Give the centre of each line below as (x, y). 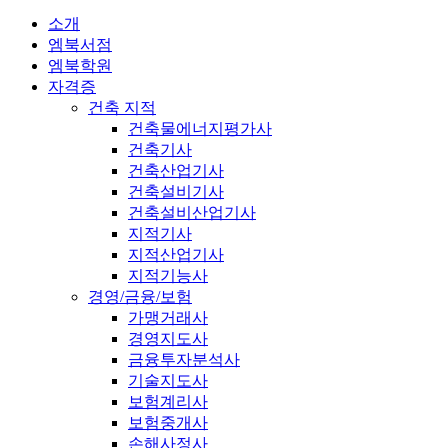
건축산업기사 (176, 170)
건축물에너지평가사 (200, 128)
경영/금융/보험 (140, 296)
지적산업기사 (176, 254)
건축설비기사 (176, 191)
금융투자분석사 (184, 359)
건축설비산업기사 (192, 212)
